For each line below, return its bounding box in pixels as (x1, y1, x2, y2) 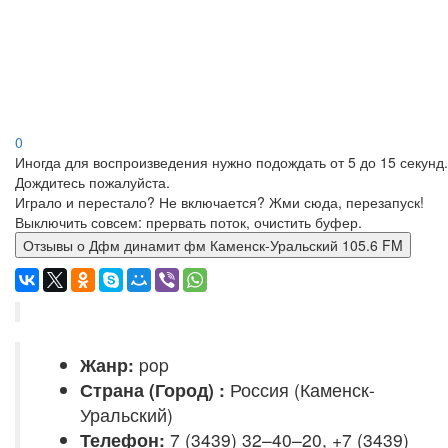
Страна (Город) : (80, 377, 225, 402)
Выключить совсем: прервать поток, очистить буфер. (15, 212, 362, 232)
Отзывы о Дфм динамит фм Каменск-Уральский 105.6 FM (89, 235, 403, 255)
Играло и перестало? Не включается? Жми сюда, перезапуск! (15, 192, 424, 212)
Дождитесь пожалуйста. (15, 172, 170, 192)
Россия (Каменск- (225, 377, 375, 402)
